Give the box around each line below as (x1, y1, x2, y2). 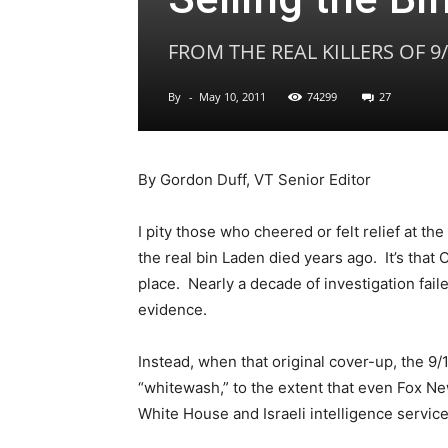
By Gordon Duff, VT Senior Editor (138, 170, 371, 189)
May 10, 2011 (199, 89, 266, 104)
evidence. (138, 300, 207, 319)
